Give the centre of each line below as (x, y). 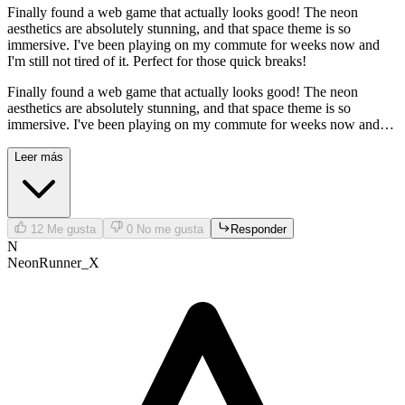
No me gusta (170, 230)
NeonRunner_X (53, 263)
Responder (259, 230)
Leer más (39, 157)
